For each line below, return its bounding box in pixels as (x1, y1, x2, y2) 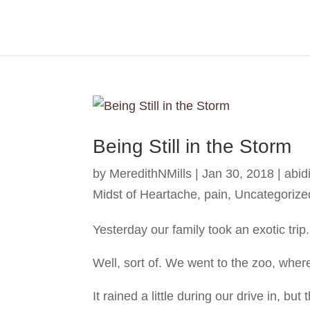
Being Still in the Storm (93, 136, 292, 157)
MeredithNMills (109, 167, 192, 181)
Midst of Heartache (93, 188, 198, 201)
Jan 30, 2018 (202, 167, 275, 181)
